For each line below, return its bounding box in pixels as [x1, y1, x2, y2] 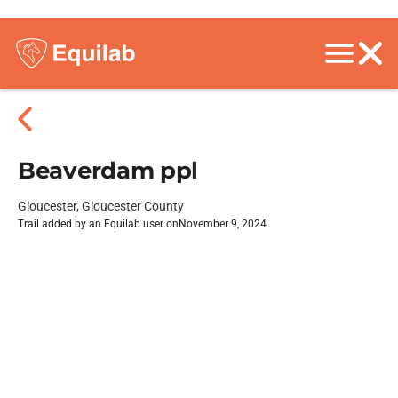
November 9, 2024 [179, 218, 267, 230]
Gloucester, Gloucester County [18, 199, 184, 213]
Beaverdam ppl [18, 156, 199, 185]
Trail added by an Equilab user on [18, 218, 179, 230]
